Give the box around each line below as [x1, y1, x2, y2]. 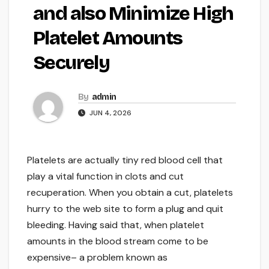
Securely [33, 51, 110, 75]
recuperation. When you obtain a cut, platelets [27, 186, 233, 199]
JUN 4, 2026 [88, 108, 131, 118]
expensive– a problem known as [27, 251, 168, 264]
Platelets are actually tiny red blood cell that [27, 154, 223, 167]
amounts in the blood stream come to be [27, 235, 208, 248]
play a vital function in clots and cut [27, 170, 184, 183]
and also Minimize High [33, 2, 234, 26]
